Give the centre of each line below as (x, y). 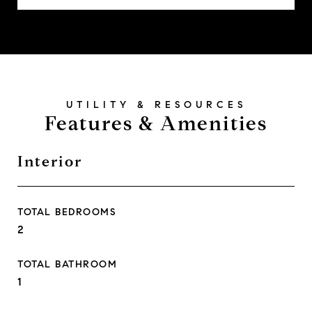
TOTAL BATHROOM (67, 264)
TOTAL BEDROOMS (67, 212)
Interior (50, 162)
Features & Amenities (156, 124)
